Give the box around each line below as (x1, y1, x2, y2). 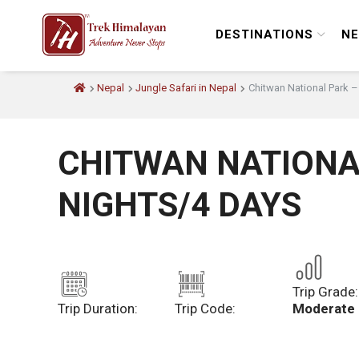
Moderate (292, 301, 355, 317)
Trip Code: (175, 301, 236, 317)
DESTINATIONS (216, 26, 313, 42)
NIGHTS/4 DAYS (58, 185, 301, 224)
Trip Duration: (58, 301, 138, 317)
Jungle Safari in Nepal (135, 82, 237, 94)
